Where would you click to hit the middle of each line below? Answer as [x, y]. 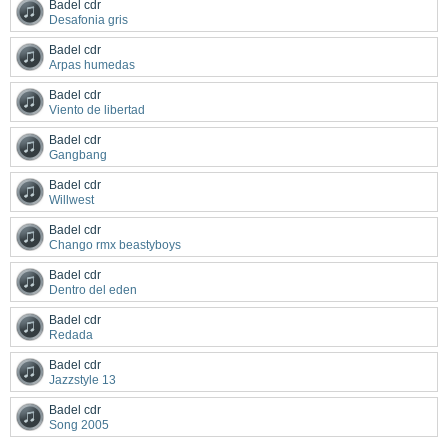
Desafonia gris [88, 20]
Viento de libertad [97, 110]
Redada [71, 335]
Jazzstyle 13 [82, 380]
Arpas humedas [92, 65]
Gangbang [78, 155]
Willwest [71, 200]
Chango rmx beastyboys [115, 245]
